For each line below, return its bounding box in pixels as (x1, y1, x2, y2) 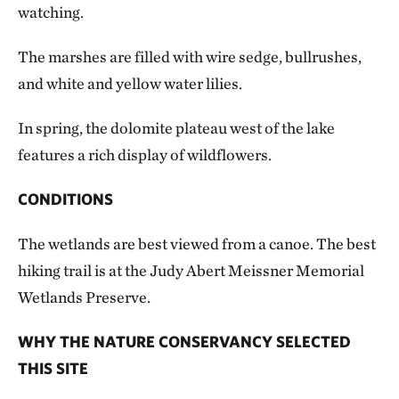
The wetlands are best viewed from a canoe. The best (18, 234, 376, 254)
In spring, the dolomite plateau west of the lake (18, 118, 335, 138)
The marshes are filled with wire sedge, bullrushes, (18, 47, 362, 67)
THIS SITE (18, 359, 88, 379)
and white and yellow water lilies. (18, 74, 242, 94)
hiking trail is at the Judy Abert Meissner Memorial (18, 261, 364, 281)
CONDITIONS (18, 190, 113, 209)
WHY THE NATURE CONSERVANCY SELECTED (18, 332, 351, 352)
